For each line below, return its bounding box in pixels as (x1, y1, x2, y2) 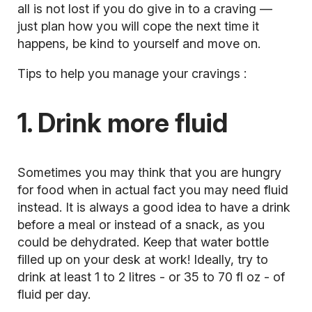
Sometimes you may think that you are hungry (17, 165, 281, 180)
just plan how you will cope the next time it (17, 18, 259, 33)
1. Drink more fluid (17, 107, 228, 139)
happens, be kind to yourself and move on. (17, 36, 260, 51)
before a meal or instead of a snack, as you (17, 217, 265, 233)
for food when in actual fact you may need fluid (17, 182, 288, 198)
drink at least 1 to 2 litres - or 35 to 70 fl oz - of (17, 270, 285, 285)
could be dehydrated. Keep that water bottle (17, 235, 269, 250)
